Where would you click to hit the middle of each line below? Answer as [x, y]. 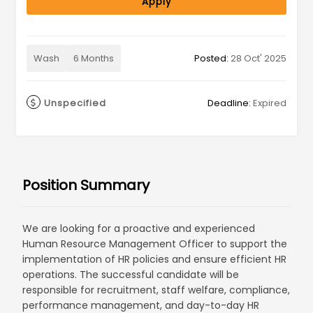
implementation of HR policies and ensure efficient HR [155, 259]
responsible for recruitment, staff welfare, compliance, [156, 290]
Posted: [212, 58]
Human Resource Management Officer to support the [155, 244]
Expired [268, 103]
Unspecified [75, 103]
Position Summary [86, 185]
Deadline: [229, 103]
